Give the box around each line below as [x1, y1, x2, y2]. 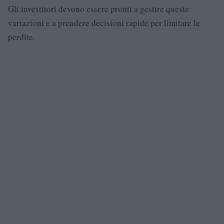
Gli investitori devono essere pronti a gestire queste [8, 2, 189, 14]
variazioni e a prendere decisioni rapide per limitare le [8, 16, 200, 28]
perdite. [8, 30, 35, 42]
